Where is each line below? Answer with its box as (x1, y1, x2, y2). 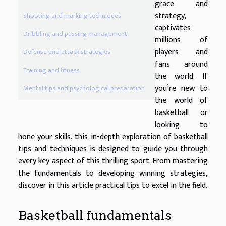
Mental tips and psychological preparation (23, 82, 145, 94)
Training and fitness (23, 64, 80, 76)
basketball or (155, 106, 208, 120)
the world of (155, 94, 208, 108)
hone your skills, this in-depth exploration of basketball (18, 130, 208, 144)
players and (155, 45, 208, 60)
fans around (155, 58, 208, 72)
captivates (155, 21, 191, 35)
